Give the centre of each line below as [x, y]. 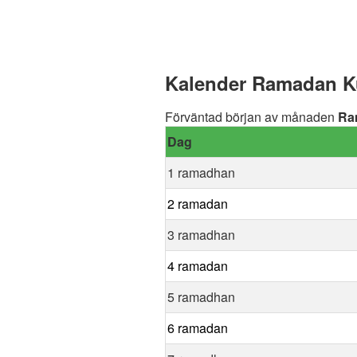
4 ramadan [198, 266]
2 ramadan [198, 204]
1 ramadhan [201, 173]
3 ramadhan [201, 235]
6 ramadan [198, 328]
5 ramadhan [201, 297]
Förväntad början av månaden [251, 117]
